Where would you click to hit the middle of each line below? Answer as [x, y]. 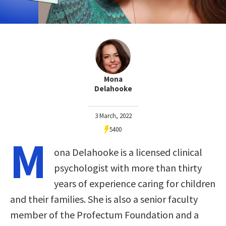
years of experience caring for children [135, 183]
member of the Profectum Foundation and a [104, 214]
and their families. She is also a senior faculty [104, 199]
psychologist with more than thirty [128, 167]
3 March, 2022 [113, 116]
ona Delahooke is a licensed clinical [128, 152]
